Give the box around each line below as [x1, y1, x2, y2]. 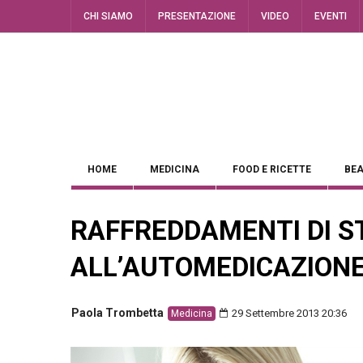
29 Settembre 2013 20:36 [229, 307, 347, 319]
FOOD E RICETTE [233, 164, 311, 175]
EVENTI [314, 11, 347, 22]
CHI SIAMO [83, 11, 133, 22]
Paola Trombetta [71, 306, 164, 319]
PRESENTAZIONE [158, 11, 236, 22]
